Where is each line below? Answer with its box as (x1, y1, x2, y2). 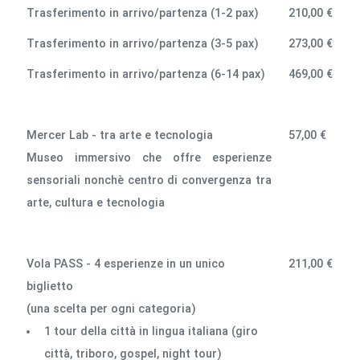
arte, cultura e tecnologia (27, 195, 166, 210)
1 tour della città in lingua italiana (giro (43, 324, 258, 338)
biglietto (27, 279, 74, 293)
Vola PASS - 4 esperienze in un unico (27, 256, 226, 271)
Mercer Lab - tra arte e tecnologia (27, 128, 214, 142)
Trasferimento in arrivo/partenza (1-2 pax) (27, 6, 260, 20)
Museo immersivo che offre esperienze (27, 150, 272, 165)
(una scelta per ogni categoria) (27, 301, 197, 316)
